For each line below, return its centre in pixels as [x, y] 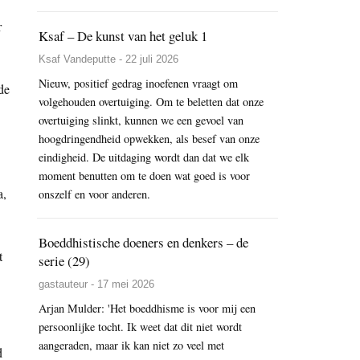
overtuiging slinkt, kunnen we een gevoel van [141, 121]
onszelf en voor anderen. [94, 194]
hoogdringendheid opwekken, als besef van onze [149, 139]
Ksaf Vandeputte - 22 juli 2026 [108, 59]
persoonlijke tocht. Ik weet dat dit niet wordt [140, 327]
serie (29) [64, 261]
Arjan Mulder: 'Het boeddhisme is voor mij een [147, 309]
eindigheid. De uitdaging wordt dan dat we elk [144, 157]
